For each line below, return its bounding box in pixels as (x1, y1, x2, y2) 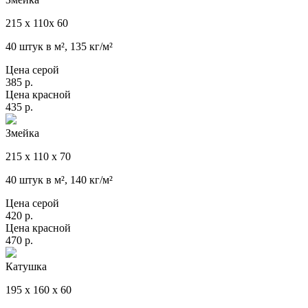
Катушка (5, 261, 47, 273)
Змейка (5, 127, 39, 140)
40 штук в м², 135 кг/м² (5, 41, 113, 53)
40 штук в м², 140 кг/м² (5, 174, 113, 186)
